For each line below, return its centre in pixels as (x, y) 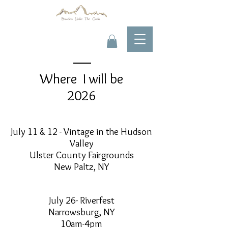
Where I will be (81, 79)
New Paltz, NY (81, 167)
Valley (81, 144)
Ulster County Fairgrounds (81, 155)
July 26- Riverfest (81, 201)
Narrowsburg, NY (81, 212)
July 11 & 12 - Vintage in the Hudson (81, 132)
